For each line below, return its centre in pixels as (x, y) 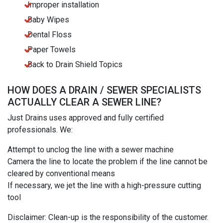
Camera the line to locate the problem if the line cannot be (108, 162)
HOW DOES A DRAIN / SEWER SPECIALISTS (104, 90)
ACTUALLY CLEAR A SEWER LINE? (84, 102)
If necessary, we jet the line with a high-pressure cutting (104, 186)
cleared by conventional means (61, 174)
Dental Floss (50, 35)
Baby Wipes (48, 20)
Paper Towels (52, 50)
